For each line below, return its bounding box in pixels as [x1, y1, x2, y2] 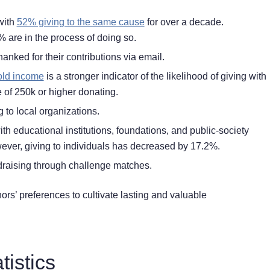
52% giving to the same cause [16, 17, 145, 28]
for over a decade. [144, 17, 224, 28]
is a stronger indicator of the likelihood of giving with [43, 71, 266, 82]
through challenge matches [33, 160, 149, 171]
